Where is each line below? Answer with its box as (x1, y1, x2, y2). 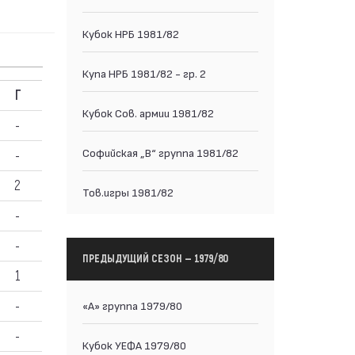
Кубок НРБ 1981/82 (82, 26, 179, 40)
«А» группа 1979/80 (82, 298, 182, 312)
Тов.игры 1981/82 (82, 185, 174, 199)
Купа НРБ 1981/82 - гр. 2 (82, 66, 206, 80)
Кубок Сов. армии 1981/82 (82, 105, 214, 120)
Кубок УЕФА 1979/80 (82, 338, 186, 352)
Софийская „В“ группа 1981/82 (82, 145, 239, 159)
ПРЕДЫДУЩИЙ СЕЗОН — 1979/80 (82, 252, 227, 265)
